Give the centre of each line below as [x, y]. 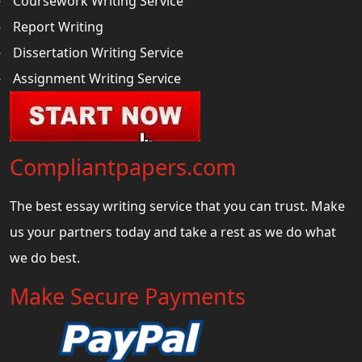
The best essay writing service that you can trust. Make [177, 206]
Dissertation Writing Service [98, 52]
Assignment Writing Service [97, 78]
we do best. [45, 257]
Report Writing [58, 26]
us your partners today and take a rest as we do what [173, 232]
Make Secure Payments [128, 296]
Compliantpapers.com [123, 166]
